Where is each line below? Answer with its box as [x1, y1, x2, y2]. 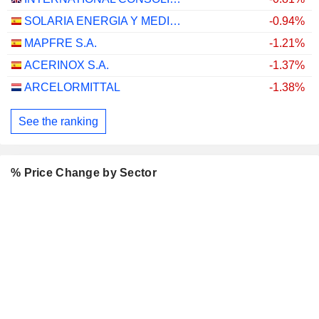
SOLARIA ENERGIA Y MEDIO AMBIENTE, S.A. [169, 15, 181, 27]
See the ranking [19, 115, 98, 127]
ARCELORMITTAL [24, 81, 120, 93]
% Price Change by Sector [11, 167, 157, 179]
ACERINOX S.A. [24, 59, 109, 71]
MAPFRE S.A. [24, 37, 97, 49]
